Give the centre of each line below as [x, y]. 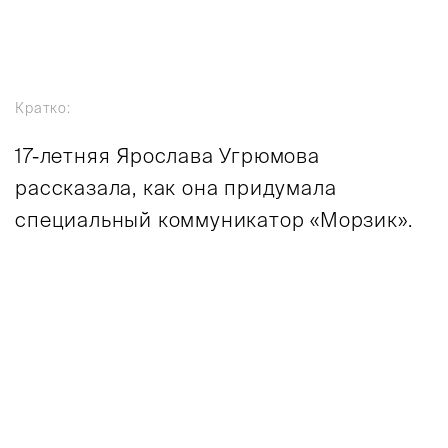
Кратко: [43, 108]
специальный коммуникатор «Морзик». [214, 220]
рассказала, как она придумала [176, 188]
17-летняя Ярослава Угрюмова [167, 156]
